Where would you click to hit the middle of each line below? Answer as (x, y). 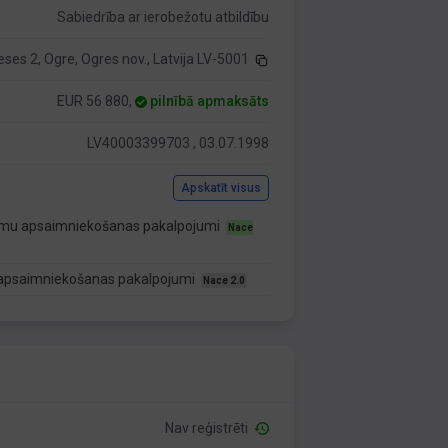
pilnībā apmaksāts (210, 101)
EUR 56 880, (96, 101)
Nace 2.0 (224, 280)
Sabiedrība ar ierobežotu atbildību (163, 17)
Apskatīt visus (221, 188)
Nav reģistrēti (210, 428)
